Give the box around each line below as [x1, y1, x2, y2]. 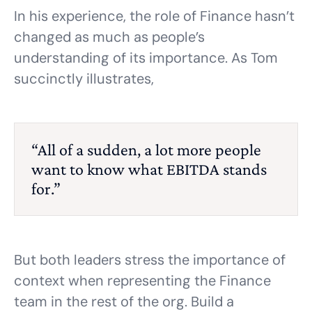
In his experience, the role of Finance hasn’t [14, 7, 295, 25]
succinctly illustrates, [14, 70, 154, 88]
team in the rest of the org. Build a [14, 292, 234, 311]
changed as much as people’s [14, 28, 205, 46]
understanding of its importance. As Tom [14, 49, 278, 67]
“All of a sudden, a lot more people [31, 140, 261, 159]
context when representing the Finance [14, 272, 271, 290]
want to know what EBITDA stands [31, 159, 267, 178]
